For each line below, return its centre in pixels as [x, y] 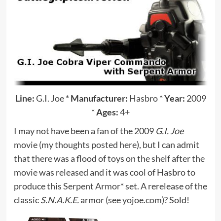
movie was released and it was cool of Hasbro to [104, 172]
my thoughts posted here [89, 144]
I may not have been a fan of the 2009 [84, 130]
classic [27, 200]
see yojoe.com [135, 200]
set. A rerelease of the [165, 186]
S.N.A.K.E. [59, 200]
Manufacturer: [99, 98]
